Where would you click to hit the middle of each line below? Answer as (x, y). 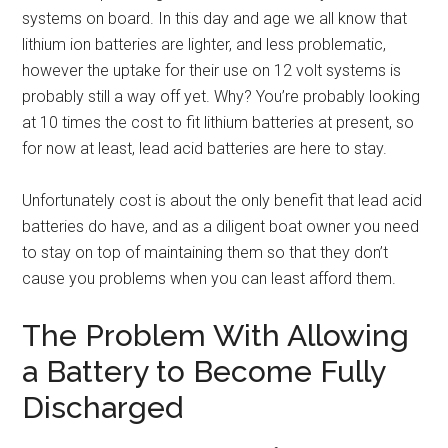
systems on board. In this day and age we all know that (215, 18)
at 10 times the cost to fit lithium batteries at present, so (218, 122)
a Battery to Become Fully (204, 371)
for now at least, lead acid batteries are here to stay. (205, 148)
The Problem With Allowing (216, 335)
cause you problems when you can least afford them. (209, 278)
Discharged (103, 407)
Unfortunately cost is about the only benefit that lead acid (222, 200)
